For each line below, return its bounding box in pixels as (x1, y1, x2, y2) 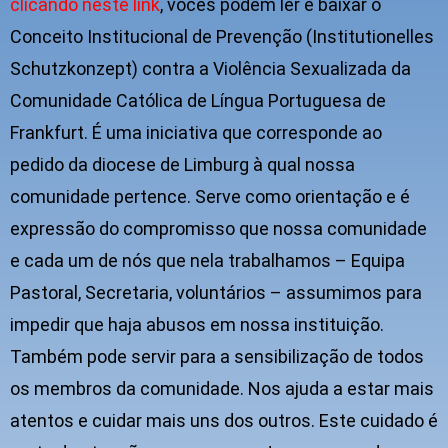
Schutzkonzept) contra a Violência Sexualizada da (10, 58, 411, 80)
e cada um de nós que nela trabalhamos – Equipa (10, 250, 405, 272)
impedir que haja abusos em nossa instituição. (10, 314, 384, 336)
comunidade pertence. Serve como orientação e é (10, 186, 410, 208)
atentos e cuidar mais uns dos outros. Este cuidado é (10, 410, 438, 432)
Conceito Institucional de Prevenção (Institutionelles (10, 26, 434, 48)
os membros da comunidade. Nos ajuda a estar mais (10, 378, 434, 400)
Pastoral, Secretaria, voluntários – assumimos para (10, 282, 422, 304)
